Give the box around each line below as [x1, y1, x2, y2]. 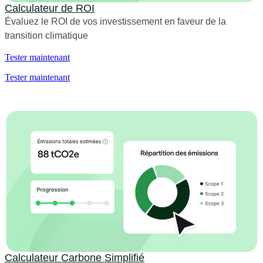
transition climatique [5, 30, 88, 41]
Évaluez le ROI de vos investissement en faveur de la [5, 16, 226, 26]
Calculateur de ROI [5, 2, 95, 14]
